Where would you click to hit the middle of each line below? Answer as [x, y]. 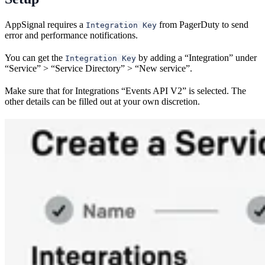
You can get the [35, 57]
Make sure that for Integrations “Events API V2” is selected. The [125, 91]
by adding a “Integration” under [196, 57]
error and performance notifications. [71, 35]
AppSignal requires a [45, 24]
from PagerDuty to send [203, 24]
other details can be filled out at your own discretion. [102, 101]
